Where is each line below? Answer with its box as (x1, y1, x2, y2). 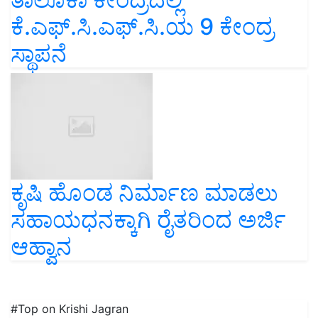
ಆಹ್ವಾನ (11, 232, 72, 261)
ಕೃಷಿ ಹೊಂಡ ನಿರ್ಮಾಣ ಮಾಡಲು (11, 178, 278, 207)
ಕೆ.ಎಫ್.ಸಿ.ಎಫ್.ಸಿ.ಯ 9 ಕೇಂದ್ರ (11, 12, 274, 40)
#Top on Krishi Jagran (11, 301, 128, 316)
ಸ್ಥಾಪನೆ (11, 39, 67, 67)
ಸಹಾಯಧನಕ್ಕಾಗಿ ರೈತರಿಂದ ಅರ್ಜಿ (11, 205, 286, 234)
